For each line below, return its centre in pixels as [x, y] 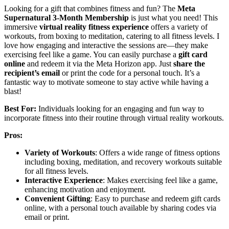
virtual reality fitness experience [94, 27]
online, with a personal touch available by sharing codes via [120, 208]
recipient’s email [32, 73]
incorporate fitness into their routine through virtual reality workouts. [114, 118]
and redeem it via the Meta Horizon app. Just [99, 64]
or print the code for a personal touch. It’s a [130, 73]
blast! [13, 91]
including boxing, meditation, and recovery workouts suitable [123, 162]
